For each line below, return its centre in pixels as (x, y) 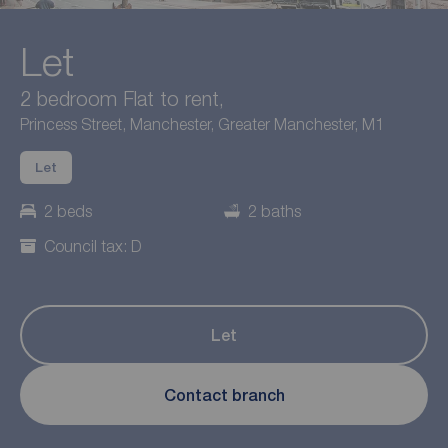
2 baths (274, 210)
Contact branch (224, 395)
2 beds (68, 210)
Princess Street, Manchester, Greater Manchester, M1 (202, 123)
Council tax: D (93, 245)
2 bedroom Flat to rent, (122, 97)
